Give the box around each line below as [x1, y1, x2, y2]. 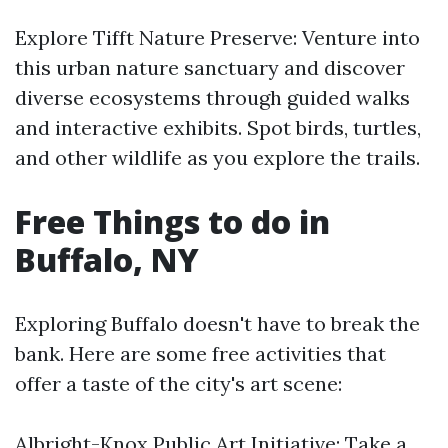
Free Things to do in [15, 200, 330, 243]
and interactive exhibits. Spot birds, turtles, [15, 115, 421, 140]
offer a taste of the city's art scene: [15, 371, 342, 396]
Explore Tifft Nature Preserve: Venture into [15, 25, 420, 50]
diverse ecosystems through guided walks [15, 85, 410, 110]
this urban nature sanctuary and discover [15, 55, 405, 80]
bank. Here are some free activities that [15, 341, 386, 366]
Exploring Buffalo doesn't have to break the [15, 311, 420, 336]
